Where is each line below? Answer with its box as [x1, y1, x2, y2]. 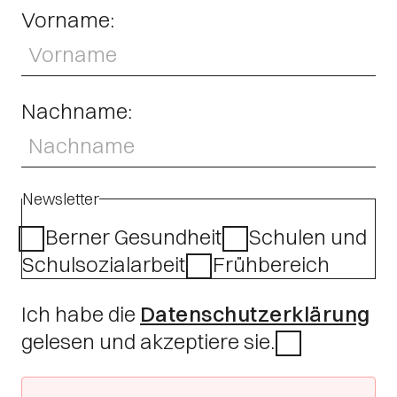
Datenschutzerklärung [140, 300, 370, 328]
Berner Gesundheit [45, 223, 226, 251]
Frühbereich [213, 251, 330, 278]
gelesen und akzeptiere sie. [21, 328, 275, 355]
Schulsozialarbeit [22, 251, 190, 278]
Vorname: [21, 6, 114, 34]
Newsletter [22, 189, 99, 210]
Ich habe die [21, 300, 140, 328]
